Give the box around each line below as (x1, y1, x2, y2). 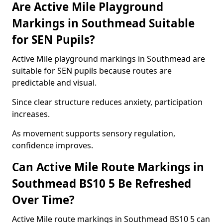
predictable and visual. (12, 77, 97, 88)
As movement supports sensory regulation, (12, 128, 175, 139)
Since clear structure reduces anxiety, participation (12, 97, 203, 108)
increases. (12, 109, 50, 119)
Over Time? (12, 192, 75, 208)
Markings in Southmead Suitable (12, 15, 195, 31)
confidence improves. (12, 140, 93, 151)
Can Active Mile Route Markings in (12, 159, 204, 175)
